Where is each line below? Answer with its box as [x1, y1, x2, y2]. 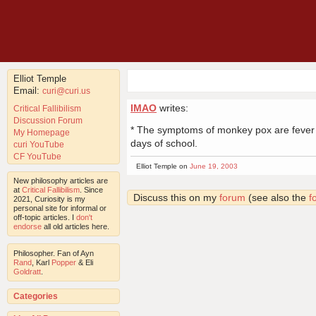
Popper [51, 257, 76, 267]
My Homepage [13, 127, 70, 138]
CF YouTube [13, 151, 61, 162]
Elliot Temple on [135, 162, 190, 170]
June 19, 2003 [189, 162, 238, 170]
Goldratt [13, 267, 41, 276]
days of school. [130, 138, 197, 149]
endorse [13, 221, 42, 231]
